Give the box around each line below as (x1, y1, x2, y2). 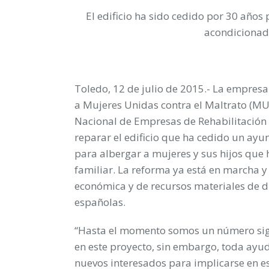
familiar (74, 162, 113, 177)
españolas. (74, 195, 125, 209)
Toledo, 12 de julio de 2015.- (74, 81, 213, 95)
